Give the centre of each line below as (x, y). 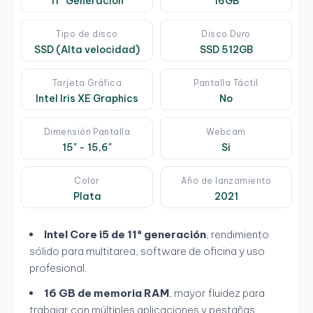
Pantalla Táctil (226, 83)
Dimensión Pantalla (87, 132)
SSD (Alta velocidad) (87, 50)
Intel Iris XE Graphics (87, 99)
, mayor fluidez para (217, 293)
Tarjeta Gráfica (87, 83)
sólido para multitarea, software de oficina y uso (147, 252)
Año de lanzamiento (226, 181)
